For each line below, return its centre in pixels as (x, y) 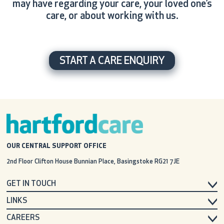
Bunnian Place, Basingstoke (114, 161)
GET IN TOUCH (31, 184)
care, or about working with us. (112, 16)
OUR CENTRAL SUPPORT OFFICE (56, 146)
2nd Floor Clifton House (40, 161)
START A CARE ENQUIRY (112, 61)
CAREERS (23, 218)
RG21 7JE (167, 161)
